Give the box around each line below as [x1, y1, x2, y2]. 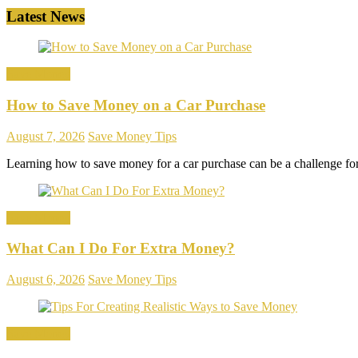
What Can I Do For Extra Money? [6, 240, 235, 257]
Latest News [6, 7, 85, 25]
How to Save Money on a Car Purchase [6, 96, 265, 113]
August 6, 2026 [6, 272, 85, 287]
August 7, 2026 [6, 129, 85, 143]
